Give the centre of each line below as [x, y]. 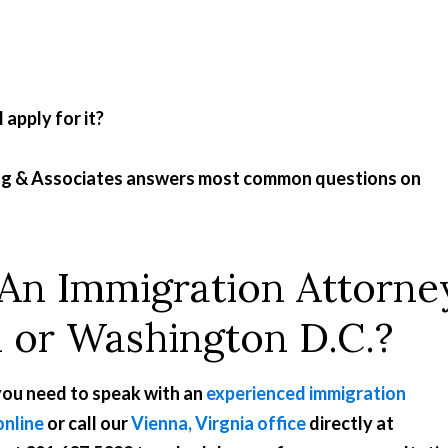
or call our [87, 423]
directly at [350, 423]
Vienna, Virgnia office [218, 423]
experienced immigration [306, 393]
